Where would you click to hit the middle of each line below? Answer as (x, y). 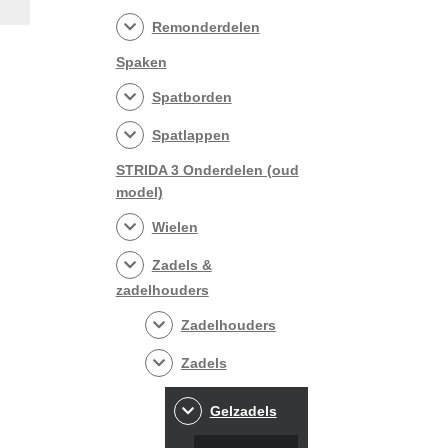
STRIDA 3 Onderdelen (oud (207, 169)
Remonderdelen (205, 26)
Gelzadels (243, 410)
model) (139, 191)
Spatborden (191, 96)
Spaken (141, 61)
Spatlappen (190, 134)
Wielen (174, 226)
